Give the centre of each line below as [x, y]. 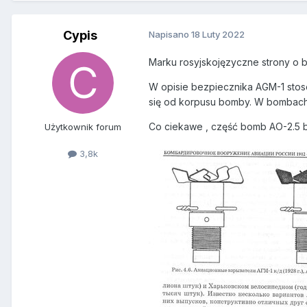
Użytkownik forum [83, 126]
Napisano [170, 34]
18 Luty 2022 [218, 34]
